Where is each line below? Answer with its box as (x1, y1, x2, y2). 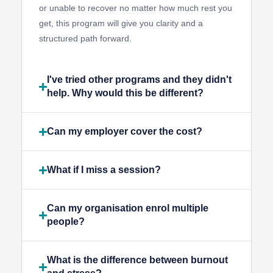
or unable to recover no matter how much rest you (39, 3, 232, 13)
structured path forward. (39, 34, 132, 44)
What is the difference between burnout (47, 255, 229, 266)
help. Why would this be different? (47, 88, 204, 99)
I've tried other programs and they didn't (47, 74, 232, 85)
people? (47, 216, 85, 227)
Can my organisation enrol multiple (47, 203, 209, 214)
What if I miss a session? (47, 165, 161, 175)
